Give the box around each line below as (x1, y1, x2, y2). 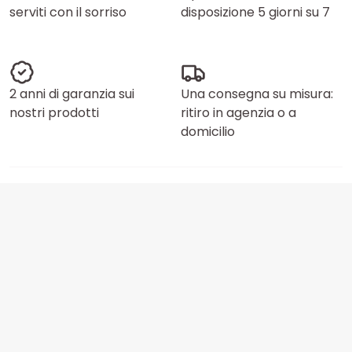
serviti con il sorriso (9, 3, 126, 21)
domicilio (181, 123, 235, 141)
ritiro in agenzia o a (181, 104, 296, 122)
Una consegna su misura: (181, 85, 333, 103)
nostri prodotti (9, 104, 99, 122)
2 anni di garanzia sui (9, 85, 134, 103)
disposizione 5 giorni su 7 (181, 3, 330, 21)
